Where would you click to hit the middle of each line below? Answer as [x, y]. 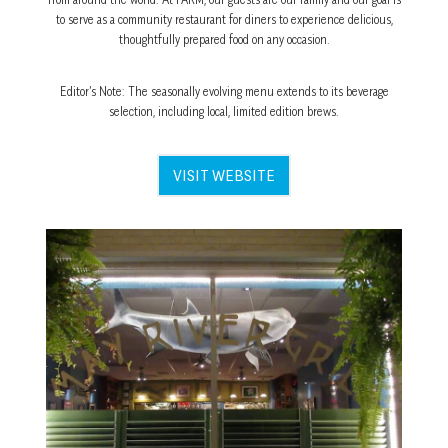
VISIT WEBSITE [224, 175]
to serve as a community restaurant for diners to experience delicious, [224, 19]
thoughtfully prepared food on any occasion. [224, 39]
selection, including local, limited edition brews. [224, 111]
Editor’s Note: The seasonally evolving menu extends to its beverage [224, 91]
